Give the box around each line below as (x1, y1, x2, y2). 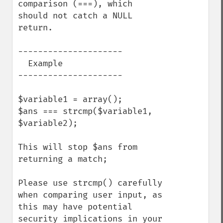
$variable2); (18, 118, 78, 128)
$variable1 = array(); (18, 94, 122, 105)
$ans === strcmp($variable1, (18, 106, 152, 116)
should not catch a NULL (18, 10, 132, 21)
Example (18, 58, 28, 69)
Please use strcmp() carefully (18, 178, 162, 188)
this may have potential (18, 202, 132, 212)
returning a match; (18, 154, 108, 164)
